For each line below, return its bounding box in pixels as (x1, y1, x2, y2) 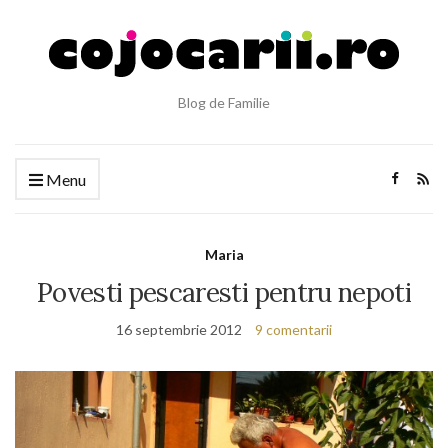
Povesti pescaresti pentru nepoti (36, 276, 412, 309)
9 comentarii (255, 321, 332, 338)
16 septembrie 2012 (116, 321, 242, 338)
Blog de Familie (178, 94, 270, 111)
